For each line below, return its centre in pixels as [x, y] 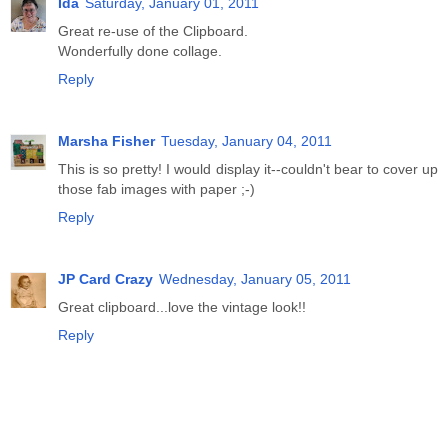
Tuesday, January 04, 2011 [246, 141]
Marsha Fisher [106, 141]
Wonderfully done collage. [140, 51]
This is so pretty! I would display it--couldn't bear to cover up [248, 169]
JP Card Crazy [105, 278]
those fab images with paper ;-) [156, 189]
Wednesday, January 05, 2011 [255, 278]
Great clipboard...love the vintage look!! [182, 306]
